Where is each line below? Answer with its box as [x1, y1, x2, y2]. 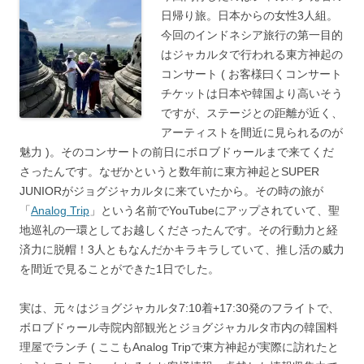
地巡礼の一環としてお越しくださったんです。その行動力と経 [19, 223, 338, 236]
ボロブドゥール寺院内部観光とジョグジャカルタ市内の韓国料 [19, 321, 338, 334]
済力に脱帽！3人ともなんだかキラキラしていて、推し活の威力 [19, 243, 344, 256]
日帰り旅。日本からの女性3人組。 [161, 9, 338, 22]
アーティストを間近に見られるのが [161, 126, 343, 139]
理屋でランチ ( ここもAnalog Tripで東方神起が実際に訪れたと [19, 340, 339, 353]
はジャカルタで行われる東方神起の [161, 48, 343, 61]
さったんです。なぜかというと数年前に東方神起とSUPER [19, 165, 319, 178]
